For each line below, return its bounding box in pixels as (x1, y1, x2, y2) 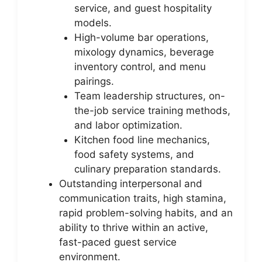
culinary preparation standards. (74, 163, 221, 175)
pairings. (74, 75, 114, 87)
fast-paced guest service (59, 236, 177, 248)
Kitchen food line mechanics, (74, 133, 210, 146)
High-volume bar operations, (74, 31, 209, 43)
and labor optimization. (74, 119, 182, 131)
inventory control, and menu (74, 60, 206, 73)
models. (74, 16, 112, 29)
